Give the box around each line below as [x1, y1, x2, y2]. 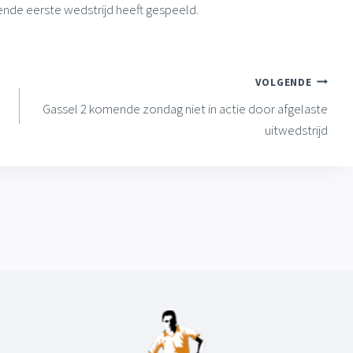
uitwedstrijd [264, 121, 328, 139]
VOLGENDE [255, 75, 312, 89]
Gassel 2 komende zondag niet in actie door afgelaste [42, 100, 328, 118]
